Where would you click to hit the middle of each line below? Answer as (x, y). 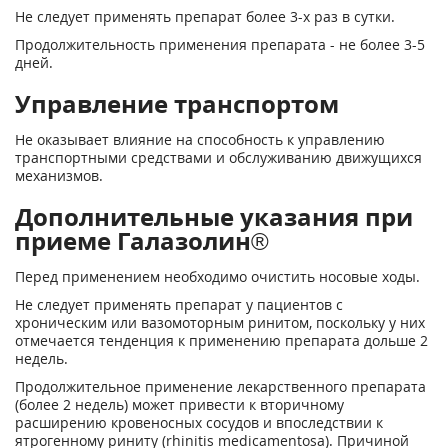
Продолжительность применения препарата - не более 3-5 (220, 44)
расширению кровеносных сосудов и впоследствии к (199, 422)
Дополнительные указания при (214, 216)
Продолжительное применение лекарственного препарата (220, 386)
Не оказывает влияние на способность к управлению (200, 139)
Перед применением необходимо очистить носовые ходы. (217, 276)
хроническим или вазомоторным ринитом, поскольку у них (220, 322)
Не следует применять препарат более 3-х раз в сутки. (205, 16)
